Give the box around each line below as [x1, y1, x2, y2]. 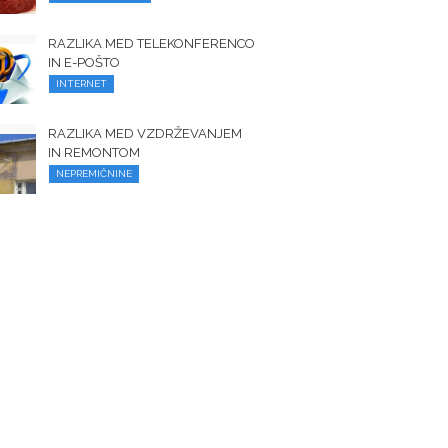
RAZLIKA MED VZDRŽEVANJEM [48, 126, 243, 141]
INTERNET [56, 78, 108, 89]
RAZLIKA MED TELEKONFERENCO [48, 36, 256, 51]
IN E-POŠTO [48, 55, 121, 70]
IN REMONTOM [48, 145, 141, 160]
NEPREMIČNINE [56, 168, 133, 179]
